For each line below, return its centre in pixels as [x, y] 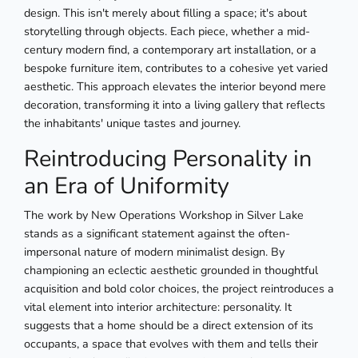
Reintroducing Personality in [168, 159]
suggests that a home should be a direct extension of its [169, 326]
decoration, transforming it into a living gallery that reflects [175, 105]
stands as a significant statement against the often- [157, 234]
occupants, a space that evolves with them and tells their [171, 344]
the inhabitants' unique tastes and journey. [132, 123]
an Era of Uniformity [127, 186]
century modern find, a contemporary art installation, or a [170, 50]
